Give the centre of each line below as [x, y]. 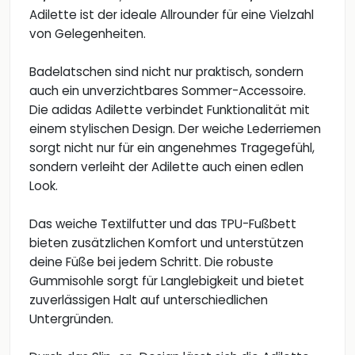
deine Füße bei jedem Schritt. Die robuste [151, 262]
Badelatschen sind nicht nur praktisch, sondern [166, 72]
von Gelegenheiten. [88, 34]
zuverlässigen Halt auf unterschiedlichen [149, 300]
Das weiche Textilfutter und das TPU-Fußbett [163, 224]
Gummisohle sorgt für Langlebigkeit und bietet [167, 281]
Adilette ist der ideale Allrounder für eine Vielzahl [172, 15]
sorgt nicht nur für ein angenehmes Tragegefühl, [172, 148]
